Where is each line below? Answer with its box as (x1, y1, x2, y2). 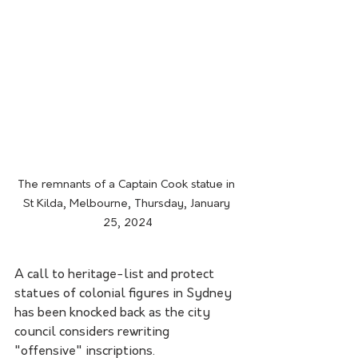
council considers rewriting (14, 326, 173, 340)
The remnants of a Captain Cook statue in (18, 179, 238, 192)
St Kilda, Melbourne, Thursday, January (22, 198, 233, 211)
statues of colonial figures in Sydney (14, 288, 235, 301)
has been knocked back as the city (14, 307, 213, 320)
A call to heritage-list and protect (14, 268, 217, 282)
